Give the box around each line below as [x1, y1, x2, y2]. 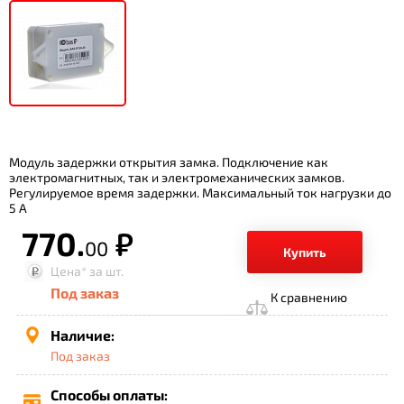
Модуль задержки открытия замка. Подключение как [9, 154, 328, 170]
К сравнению [271, 289, 347, 305]
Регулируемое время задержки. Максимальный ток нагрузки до [9, 185, 391, 200]
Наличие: [50, 326, 115, 344]
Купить [283, 244, 326, 260]
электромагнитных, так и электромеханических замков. [9, 170, 344, 185]
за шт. [87, 263, 124, 279]
